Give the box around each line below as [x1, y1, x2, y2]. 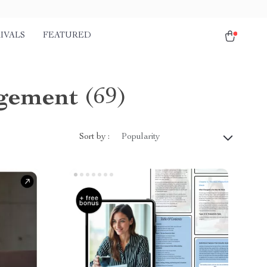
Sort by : [79, 132, 110, 141]
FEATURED [43, 32, 91, 40]
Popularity [122, 133, 160, 141]
